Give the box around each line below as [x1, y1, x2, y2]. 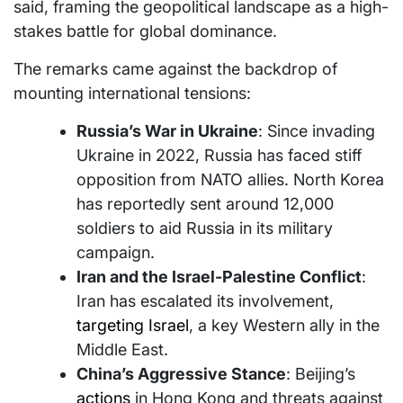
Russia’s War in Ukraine [76, 121, 258, 140]
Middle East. [76, 339, 168, 359]
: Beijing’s [286, 363, 355, 383]
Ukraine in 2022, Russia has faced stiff [76, 145, 362, 165]
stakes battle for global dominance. [13, 21, 277, 40]
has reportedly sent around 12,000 [76, 193, 334, 213]
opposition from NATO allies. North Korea [76, 169, 384, 189]
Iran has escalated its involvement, [76, 291, 334, 310]
